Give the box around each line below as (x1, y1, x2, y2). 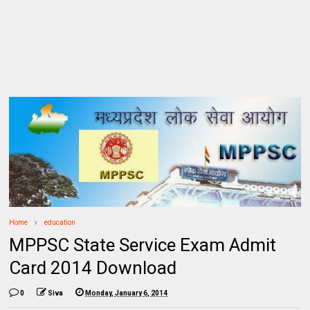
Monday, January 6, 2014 (85, 289, 168, 297)
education (44, 218, 76, 226)
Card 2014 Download (9, 257, 177, 278)
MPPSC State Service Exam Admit (9, 234, 277, 255)
